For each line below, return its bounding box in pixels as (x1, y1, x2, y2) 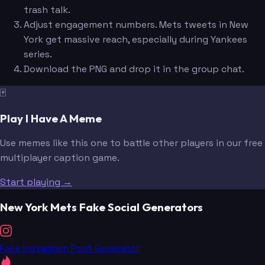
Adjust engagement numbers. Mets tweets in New (24, 18, 248, 31)
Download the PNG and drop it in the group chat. (24, 62, 244, 75)
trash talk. (24, 3, 70, 16)
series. (24, 47, 52, 60)
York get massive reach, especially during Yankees (24, 33, 247, 46)
